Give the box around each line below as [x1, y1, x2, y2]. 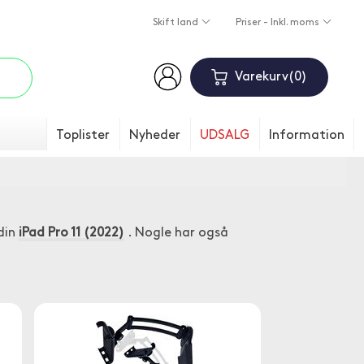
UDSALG [200, 129, 249, 142]
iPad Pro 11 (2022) [19, 227, 124, 240]
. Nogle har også [124, 227, 228, 240]
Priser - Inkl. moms [235, 18, 322, 28]
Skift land [152, 18, 201, 28]
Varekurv [234, 71, 288, 84]
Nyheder [129, 129, 180, 142]
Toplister [56, 129, 110, 142]
